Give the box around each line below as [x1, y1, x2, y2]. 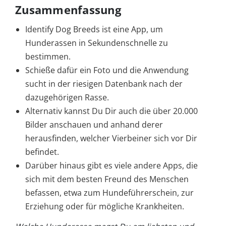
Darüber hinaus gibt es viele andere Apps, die [25, 160, 198, 172]
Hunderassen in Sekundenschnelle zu [25, 37, 168, 49]
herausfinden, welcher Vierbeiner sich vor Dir [25, 133, 197, 144]
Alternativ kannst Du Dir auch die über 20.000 [25, 105, 198, 117]
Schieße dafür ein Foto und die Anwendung [25, 65, 189, 76]
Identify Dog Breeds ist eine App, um [25, 24, 163, 35]
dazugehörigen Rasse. [25, 92, 109, 103]
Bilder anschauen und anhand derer [25, 119, 163, 131]
